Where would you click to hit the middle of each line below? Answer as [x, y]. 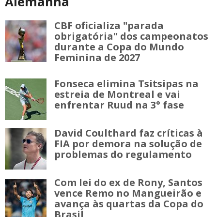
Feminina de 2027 [97, 57]
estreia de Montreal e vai [117, 94]
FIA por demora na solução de [128, 143]
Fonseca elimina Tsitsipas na [126, 83]
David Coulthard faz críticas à [129, 133]
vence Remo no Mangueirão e [128, 193]
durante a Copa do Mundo [119, 46]
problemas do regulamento [123, 154]
